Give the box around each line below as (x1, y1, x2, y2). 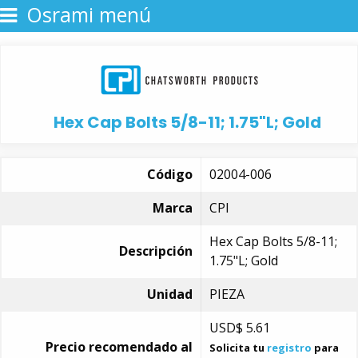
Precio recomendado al (46, 338, 193, 356)
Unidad (147, 285, 193, 303)
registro (267, 340, 312, 355)
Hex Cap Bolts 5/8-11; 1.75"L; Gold (53, 111, 321, 133)
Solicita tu (209, 340, 267, 355)
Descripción (119, 242, 193, 260)
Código (147, 165, 193, 183)
